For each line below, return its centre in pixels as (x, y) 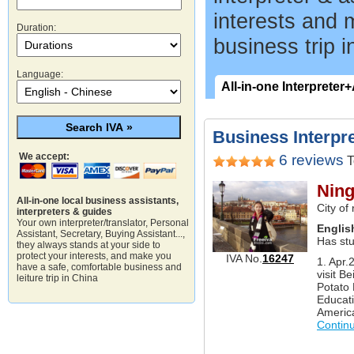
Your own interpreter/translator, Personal (103, 223)
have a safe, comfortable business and (99, 267)
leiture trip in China (57, 279)
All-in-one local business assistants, (98, 201)
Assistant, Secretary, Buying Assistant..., (101, 234)
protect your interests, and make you (94, 256)
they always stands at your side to (88, 245)
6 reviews (311, 160)
